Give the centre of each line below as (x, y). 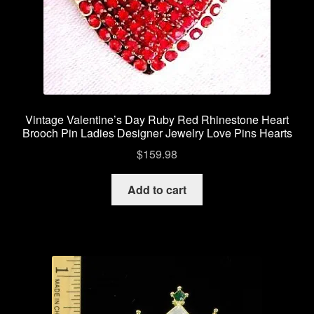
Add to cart (157, 190)
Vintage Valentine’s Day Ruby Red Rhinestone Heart (157, 119)
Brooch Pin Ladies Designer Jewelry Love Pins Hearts (157, 132)
